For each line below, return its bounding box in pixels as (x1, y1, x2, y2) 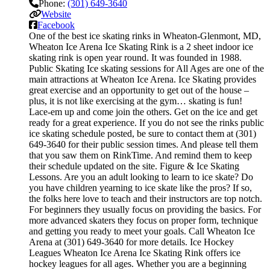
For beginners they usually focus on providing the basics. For (29, 204, 261, 215)
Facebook (37, 19, 75, 30)
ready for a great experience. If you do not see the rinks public (29, 117, 264, 128)
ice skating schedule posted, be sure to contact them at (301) (29, 128, 256, 139)
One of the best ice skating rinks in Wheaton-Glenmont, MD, (29, 30, 261, 41)
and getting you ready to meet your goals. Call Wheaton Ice (29, 225, 255, 236)
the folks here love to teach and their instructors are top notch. (29, 193, 262, 204)
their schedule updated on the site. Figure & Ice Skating (29, 160, 239, 171)
